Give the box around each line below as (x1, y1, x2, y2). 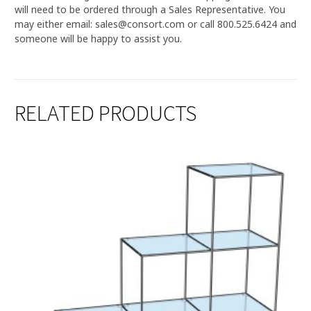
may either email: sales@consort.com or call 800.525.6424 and (15, 17, 296, 31)
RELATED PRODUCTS (15, 99, 196, 127)
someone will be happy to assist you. (15, 32, 182, 45)
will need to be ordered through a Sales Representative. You (15, 3, 285, 16)
